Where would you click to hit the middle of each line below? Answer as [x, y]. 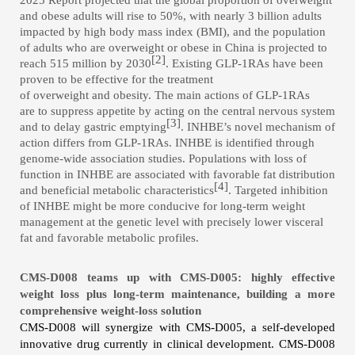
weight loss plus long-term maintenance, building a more [177, 294]
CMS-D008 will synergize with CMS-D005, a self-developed [177, 327]
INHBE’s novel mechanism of [261, 127]
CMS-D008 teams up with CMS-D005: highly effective [177, 277]
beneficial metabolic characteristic [125, 190]
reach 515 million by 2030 [86, 63]
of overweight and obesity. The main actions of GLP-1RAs [165, 95]
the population [288, 32]
